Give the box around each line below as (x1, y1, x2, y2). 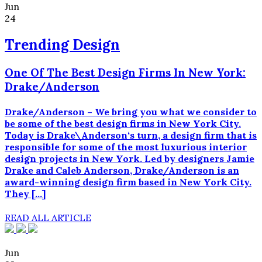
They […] (5, 188, 46, 200)
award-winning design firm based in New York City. (5, 176, 251, 188)
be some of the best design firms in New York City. (5, 118, 241, 130)
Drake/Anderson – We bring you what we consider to (5, 106, 257, 118)
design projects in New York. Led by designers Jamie (5, 153, 254, 165)
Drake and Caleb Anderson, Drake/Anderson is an (5, 164, 239, 177)
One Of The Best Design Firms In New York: (5, 65, 246, 80)
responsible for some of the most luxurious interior (5, 141, 247, 153)
